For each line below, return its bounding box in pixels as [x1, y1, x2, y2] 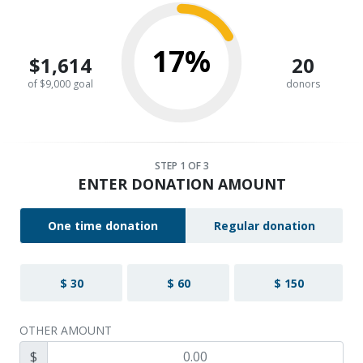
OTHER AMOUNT [19, 322, 112, 338]
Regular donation [214, 218, 315, 233]
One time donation [48, 218, 158, 233]
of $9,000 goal [28, 77, 93, 91]
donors [285, 77, 320, 91]
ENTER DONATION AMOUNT [77, 174, 286, 194]
